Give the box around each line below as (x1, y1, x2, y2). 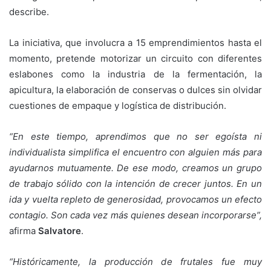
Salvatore (38, 224, 81, 237)
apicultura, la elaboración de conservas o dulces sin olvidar (9, 83, 262, 96)
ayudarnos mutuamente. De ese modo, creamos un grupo (9, 162, 262, 174)
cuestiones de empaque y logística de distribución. (9, 99, 226, 111)
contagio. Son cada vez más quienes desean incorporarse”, (9, 209, 262, 221)
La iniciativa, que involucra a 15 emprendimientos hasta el (9, 36, 262, 48)
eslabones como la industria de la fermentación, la (9, 68, 262, 80)
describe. (9, 5, 49, 18)
